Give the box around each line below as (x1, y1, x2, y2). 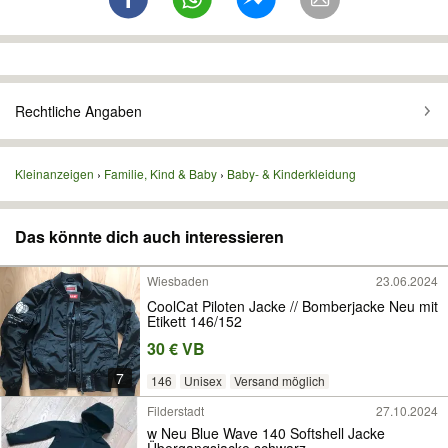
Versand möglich (233, 372, 325, 390)
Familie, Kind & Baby (104, 165, 217, 182)
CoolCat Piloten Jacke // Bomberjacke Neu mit (147, 295, 438, 316)
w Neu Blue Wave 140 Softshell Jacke (147, 422, 385, 443)
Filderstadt (147, 402, 204, 419)
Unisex (183, 372, 222, 390)
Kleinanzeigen (15, 165, 94, 182)
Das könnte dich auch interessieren (15, 225, 284, 248)
